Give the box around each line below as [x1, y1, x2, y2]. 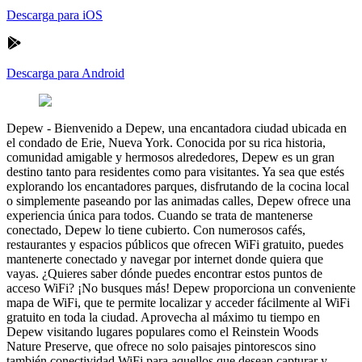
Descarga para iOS [6, 7, 103, 22]
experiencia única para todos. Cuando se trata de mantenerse [6, 208, 313, 222]
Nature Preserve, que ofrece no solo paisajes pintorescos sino [6, 339, 316, 353]
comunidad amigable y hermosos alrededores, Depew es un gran [6, 149, 335, 164]
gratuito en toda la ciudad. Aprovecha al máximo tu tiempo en [6, 309, 320, 324]
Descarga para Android [6, 65, 124, 80]
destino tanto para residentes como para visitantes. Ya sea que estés [6, 164, 344, 179]
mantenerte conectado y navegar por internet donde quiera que [6, 251, 323, 266]
